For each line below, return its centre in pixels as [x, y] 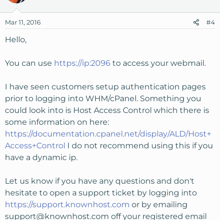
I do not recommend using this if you [139, 146]
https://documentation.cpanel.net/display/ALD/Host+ [108, 134]
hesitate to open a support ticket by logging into [101, 193]
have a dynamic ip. [41, 157]
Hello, [16, 40]
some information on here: [57, 122]
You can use [29, 63]
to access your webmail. [158, 63]
